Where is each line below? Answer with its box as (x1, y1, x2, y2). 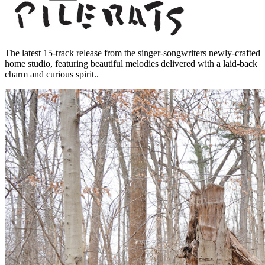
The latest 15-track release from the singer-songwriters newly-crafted (5, 47, 260, 58)
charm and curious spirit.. (5, 69, 99, 79)
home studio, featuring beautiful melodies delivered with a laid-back (5, 58, 257, 69)
